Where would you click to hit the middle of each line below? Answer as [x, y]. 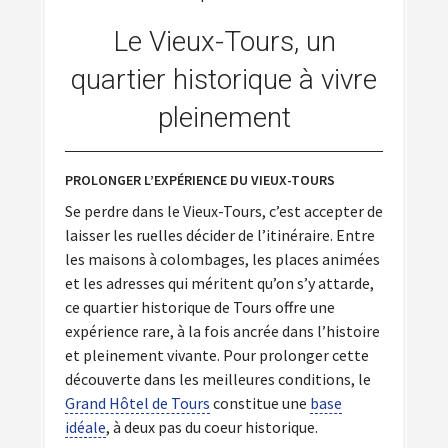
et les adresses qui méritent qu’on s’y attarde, [219, 283]
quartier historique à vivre [224, 80]
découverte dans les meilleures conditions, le [218, 379]
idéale [85, 427]
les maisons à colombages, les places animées [222, 259]
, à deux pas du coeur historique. [212, 427]
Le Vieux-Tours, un [224, 42]
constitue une [260, 403]
